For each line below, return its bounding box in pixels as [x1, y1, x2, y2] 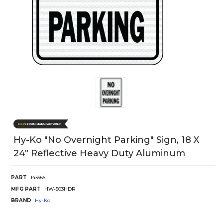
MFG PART [11, 185, 41, 192]
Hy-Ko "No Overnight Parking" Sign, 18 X [13, 134, 199, 145]
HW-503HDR [44, 185, 76, 192]
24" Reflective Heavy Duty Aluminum [13, 147, 185, 159]
